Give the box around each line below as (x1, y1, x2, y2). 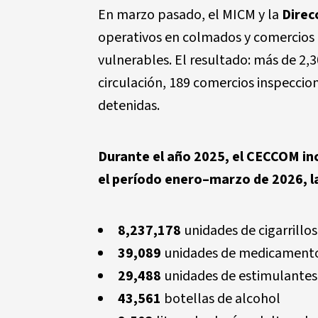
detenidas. (98, 96, 160, 116)
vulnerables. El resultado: (98, 50, 253, 70)
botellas (161, 289, 214, 309)
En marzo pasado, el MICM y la (98, 5, 282, 25)
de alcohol (214, 289, 280, 309)
